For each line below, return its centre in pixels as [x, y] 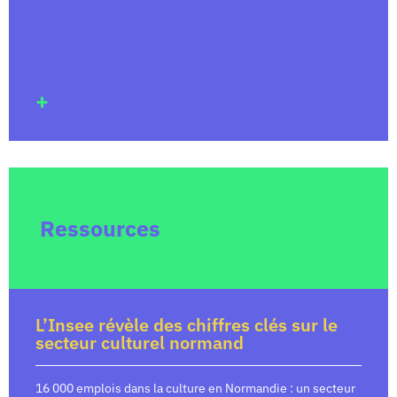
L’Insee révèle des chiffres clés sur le [187, 325]
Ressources [100, 229]
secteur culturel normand [140, 343]
